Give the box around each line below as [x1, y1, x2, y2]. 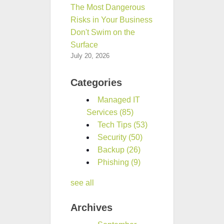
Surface [70, 40, 98, 49]
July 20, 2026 [70, 51, 109, 59]
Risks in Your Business [70, 15, 152, 24]
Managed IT [97, 95, 140, 104]
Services [86, 107, 119, 116]
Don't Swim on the [70, 27, 135, 36]
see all [70, 178, 94, 187]
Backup [97, 145, 126, 154]
